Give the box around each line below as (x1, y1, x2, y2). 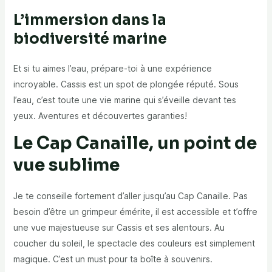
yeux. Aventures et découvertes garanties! (13, 110, 187, 121)
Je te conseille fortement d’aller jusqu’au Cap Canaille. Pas (13, 191, 248, 202)
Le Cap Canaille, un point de (13, 132, 257, 154)
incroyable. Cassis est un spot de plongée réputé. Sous (13, 79, 239, 90)
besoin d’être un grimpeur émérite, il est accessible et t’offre (13, 206, 257, 217)
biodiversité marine (13, 30, 167, 49)
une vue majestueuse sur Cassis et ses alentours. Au (13, 222, 225, 233)
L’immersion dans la (13, 11, 166, 30)
